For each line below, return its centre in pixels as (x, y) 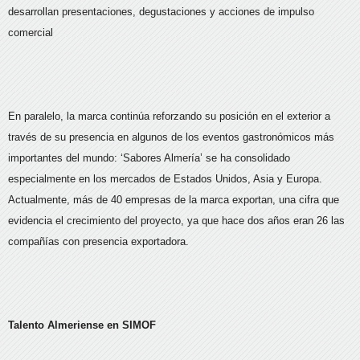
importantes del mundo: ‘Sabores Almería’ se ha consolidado (149, 158)
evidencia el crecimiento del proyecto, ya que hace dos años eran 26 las (176, 221)
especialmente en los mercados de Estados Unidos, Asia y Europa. (165, 179)
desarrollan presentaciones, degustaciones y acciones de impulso (161, 12)
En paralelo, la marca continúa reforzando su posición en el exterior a (169, 117)
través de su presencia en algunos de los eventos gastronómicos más (171, 137)
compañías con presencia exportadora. (98, 242)
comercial (32, 33)
